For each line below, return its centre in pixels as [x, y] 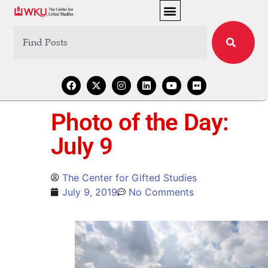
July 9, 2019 [90, 192]
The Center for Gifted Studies [130, 177]
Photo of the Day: [140, 122]
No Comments [161, 192]
